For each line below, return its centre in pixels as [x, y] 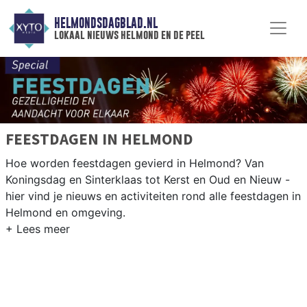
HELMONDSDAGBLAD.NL [106, 23]
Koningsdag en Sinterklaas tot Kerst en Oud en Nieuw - [148, 180]
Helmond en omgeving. [65, 213]
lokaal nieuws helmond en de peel [129, 35]
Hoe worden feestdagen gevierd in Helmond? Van [135, 163]
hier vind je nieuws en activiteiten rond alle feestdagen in [153, 196]
